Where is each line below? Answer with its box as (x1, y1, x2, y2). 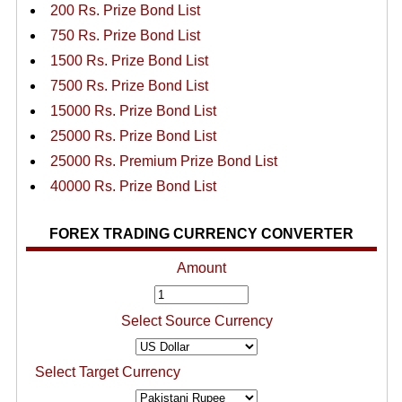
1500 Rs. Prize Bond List (49, 53, 208, 68)
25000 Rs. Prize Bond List (49, 128, 216, 144)
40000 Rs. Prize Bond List (49, 179, 216, 194)
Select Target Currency (34, 364, 180, 380)
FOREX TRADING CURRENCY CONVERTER (49, 226, 354, 241)
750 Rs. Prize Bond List (49, 28, 200, 43)
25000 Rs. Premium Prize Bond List (49, 153, 277, 169)
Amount (176, 260, 226, 275)
